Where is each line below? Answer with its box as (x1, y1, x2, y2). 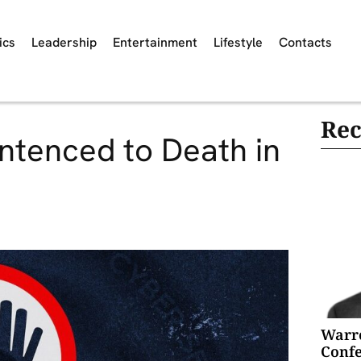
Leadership (31, 34, 97, 51)
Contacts (279, 34, 332, 51)
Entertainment (113, 34, 197, 51)
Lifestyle (214, 34, 263, 51)
